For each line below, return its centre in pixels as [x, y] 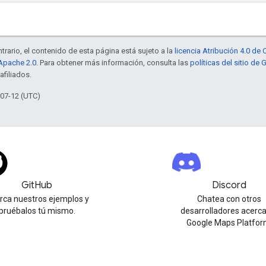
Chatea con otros [229, 199]
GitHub [37, 185]
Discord [229, 185]
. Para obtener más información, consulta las [113, 62]
